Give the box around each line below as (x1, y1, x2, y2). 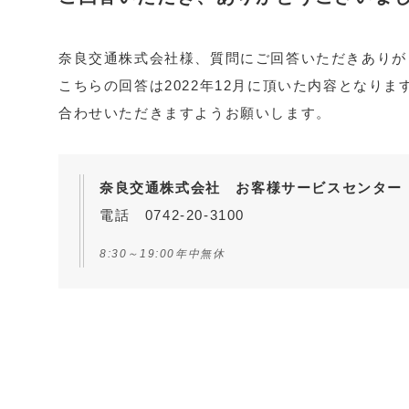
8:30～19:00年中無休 (100, 247, 225, 261)
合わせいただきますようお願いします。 (58, 104, 331, 121)
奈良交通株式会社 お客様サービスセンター (100, 180, 403, 196)
